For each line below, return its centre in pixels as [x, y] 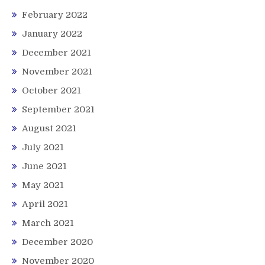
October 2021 [51, 91]
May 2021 [43, 185]
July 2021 [43, 148]
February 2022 [55, 15]
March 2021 [48, 223]
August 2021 [49, 129]
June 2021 [44, 167]
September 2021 [58, 110]
